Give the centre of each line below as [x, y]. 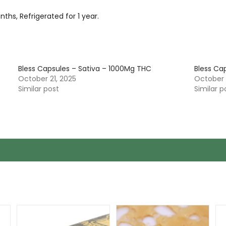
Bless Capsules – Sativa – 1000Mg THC [85, 68]
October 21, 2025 [47, 78]
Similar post [39, 89]
